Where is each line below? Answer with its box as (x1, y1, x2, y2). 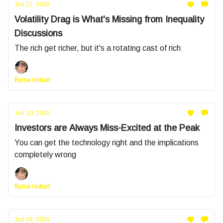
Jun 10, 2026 (14, 110, 50, 116)
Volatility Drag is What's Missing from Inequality (14, 14, 204, 24)
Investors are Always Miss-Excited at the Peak (14, 123, 200, 133)
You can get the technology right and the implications (14, 138, 199, 147)
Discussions (14, 28, 62, 38)
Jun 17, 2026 (14, 1, 50, 8)
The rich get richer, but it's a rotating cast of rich (14, 44, 181, 52)
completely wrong (14, 150, 76, 159)
